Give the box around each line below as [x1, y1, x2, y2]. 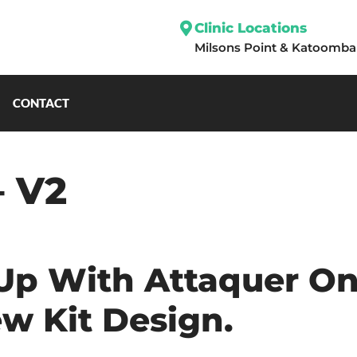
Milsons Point [194, 39, 277, 55]
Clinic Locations [194, 19, 307, 36]
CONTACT [13, 96, 69, 111]
